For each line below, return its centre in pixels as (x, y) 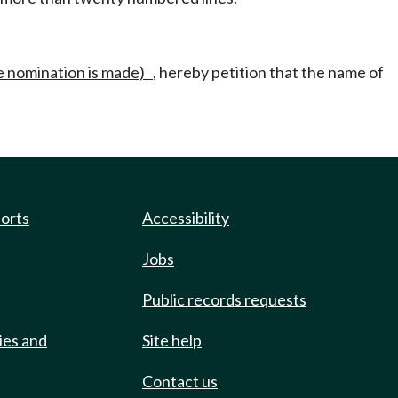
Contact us (180, 381)
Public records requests (224, 299)
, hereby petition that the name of (268, 72)
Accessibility (186, 218)
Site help (172, 340)
